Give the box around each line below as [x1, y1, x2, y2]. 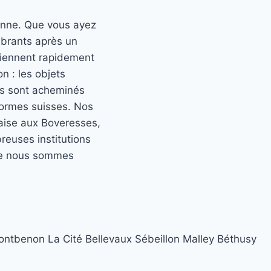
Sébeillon [134, 233, 180, 246]
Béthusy [217, 233, 256, 246]
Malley [182, 233, 214, 246]
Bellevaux [85, 233, 132, 246]
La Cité [47, 233, 82, 246]
